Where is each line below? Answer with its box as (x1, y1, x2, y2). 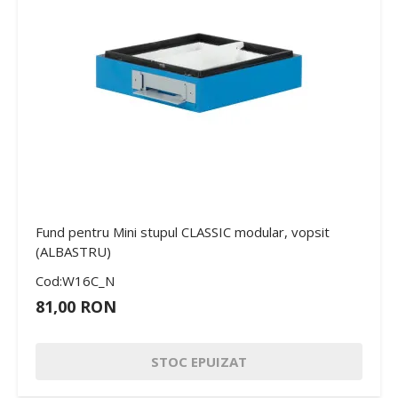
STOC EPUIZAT (151, 352, 247, 370)
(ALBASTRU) (36, 242, 111, 260)
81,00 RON (36, 295, 116, 317)
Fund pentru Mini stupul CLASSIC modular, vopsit (36, 222, 330, 241)
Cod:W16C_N (36, 271, 115, 290)
